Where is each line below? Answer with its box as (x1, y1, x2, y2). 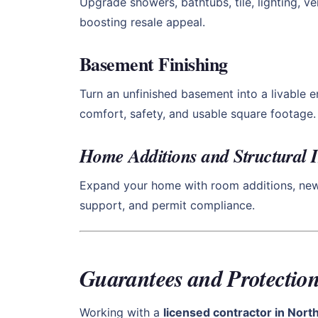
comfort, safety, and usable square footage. (79, 106, 316, 121)
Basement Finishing (79, 50, 228, 77)
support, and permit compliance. (79, 198, 255, 213)
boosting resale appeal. (79, 14, 205, 29)
